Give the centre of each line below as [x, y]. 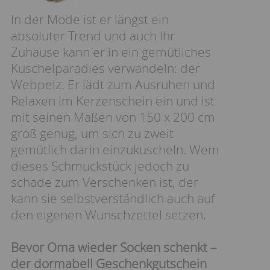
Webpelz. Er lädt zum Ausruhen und [113, 84]
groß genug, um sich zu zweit [92, 133]
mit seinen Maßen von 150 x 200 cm [113, 117]
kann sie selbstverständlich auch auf [113, 198]
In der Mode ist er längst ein [90, 19]
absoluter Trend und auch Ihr [93, 36]
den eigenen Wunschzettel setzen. [108, 215]
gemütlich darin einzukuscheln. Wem [115, 149]
